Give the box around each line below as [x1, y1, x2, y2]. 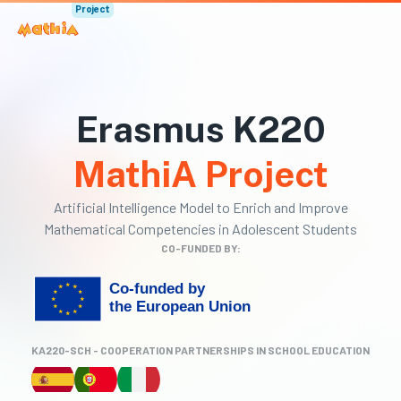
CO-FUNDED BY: [160, 242, 241, 254]
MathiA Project [73, 153, 328, 195]
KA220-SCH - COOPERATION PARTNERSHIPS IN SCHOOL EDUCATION [31, 344, 370, 356]
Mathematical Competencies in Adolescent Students [44, 220, 357, 237]
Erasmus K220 [75, 108, 326, 150]
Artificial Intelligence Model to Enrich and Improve [53, 199, 348, 216]
